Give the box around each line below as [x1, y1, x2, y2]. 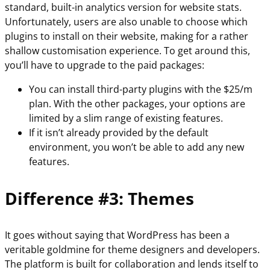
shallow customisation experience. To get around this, [5, 44, 250, 58]
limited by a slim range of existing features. [29, 111, 225, 125]
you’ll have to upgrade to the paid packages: [5, 58, 204, 72]
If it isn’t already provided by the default [29, 126, 209, 140]
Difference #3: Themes [5, 187, 194, 210]
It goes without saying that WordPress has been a [5, 228, 230, 242]
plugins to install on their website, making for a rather [5, 30, 248, 43]
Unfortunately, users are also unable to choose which [5, 15, 248, 29]
